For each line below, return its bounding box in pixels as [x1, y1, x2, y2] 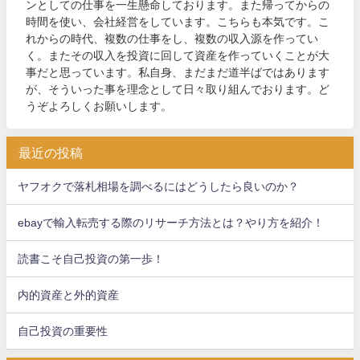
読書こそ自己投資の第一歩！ [18, 252, 165, 264]
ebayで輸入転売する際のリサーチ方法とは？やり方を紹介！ [18, 216, 325, 228]
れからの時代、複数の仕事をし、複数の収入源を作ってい [26, 33, 319, 45]
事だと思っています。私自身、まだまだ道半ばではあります [26, 67, 330, 79]
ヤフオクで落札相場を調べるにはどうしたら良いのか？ [18, 180, 300, 192]
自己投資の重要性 [18, 325, 108, 337]
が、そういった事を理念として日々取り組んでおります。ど [26, 84, 330, 96]
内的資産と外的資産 [18, 288, 120, 301]
